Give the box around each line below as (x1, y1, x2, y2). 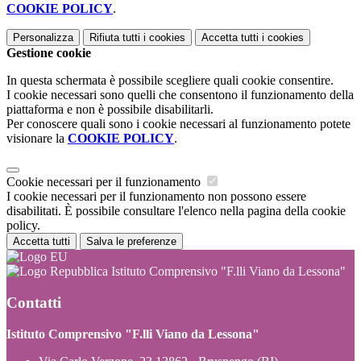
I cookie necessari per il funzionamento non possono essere (6, 189, 306, 204)
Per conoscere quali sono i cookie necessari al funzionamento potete (6, 117, 351, 131)
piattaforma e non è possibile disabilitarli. (6, 102, 214, 117)
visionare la (6, 131, 68, 146)
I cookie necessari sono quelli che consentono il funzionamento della (6, 88, 354, 102)
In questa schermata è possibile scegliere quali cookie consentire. (6, 73, 334, 88)
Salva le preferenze (86, 235, 176, 248)
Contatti (6, 293, 61, 311)
